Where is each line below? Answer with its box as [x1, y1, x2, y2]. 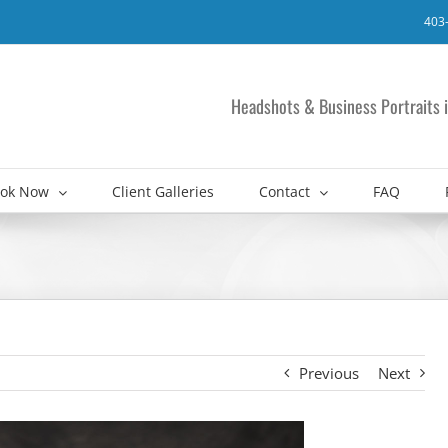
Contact [259, 182, 310, 201]
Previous [298, 363, 359, 383]
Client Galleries [112, 182, 214, 201]
